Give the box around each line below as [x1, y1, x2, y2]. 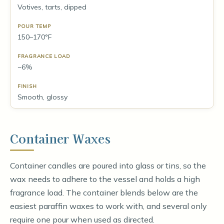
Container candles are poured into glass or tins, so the [10, 160, 206, 170]
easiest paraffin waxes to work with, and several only [10, 201, 207, 211]
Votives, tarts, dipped [17, 2, 86, 11]
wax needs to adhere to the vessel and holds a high [10, 174, 200, 184]
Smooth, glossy [17, 92, 67, 101]
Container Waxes [10, 129, 110, 147]
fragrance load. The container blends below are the [10, 187, 198, 197]
